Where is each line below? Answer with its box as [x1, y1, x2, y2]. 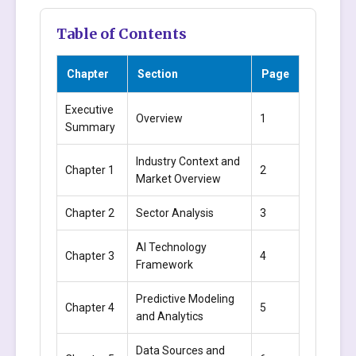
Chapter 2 [65, 207, 114, 219]
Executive [65, 103, 114, 116]
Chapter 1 [65, 164, 114, 176]
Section [137, 68, 178, 80]
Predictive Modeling [136, 292, 234, 305]
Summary [65, 121, 115, 133]
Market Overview [136, 172, 221, 185]
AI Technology [136, 241, 207, 253]
